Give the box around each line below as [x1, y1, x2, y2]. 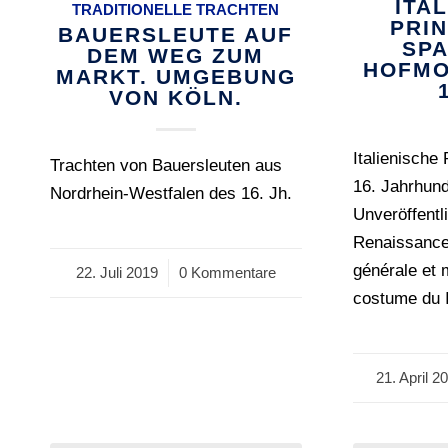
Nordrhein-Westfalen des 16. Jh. [50, 184, 292, 203]
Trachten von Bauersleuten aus [50, 156, 282, 175]
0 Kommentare [178, 264, 276, 281]
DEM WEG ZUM [87, 44, 265, 67]
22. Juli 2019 [75, 264, 158, 281]
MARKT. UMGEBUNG [55, 65, 296, 88]
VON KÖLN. [108, 86, 243, 109]
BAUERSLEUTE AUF [58, 23, 294, 46]
